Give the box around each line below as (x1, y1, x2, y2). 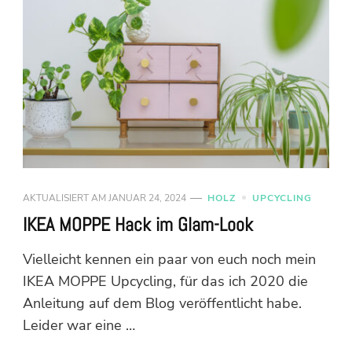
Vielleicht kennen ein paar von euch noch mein (23, 249, 316, 269)
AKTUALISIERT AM (23, 191, 108, 204)
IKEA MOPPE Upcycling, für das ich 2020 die (23, 271, 308, 291)
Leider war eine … (23, 315, 135, 335)
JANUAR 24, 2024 (108, 191, 186, 204)
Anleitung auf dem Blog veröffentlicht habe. (23, 293, 302, 313)
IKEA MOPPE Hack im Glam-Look (23, 212, 253, 236)
